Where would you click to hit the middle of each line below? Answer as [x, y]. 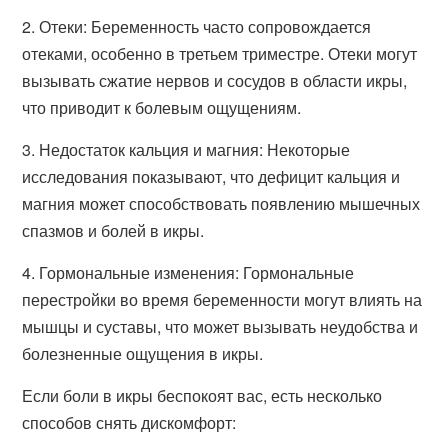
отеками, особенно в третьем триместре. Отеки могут [220, 53]
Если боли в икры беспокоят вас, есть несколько [202, 395]
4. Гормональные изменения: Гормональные [188, 272]
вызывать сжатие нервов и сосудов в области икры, [215, 80]
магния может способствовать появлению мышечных [221, 203]
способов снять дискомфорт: [129, 422]
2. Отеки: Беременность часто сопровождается [197, 26]
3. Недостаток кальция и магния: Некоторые [186, 149]
